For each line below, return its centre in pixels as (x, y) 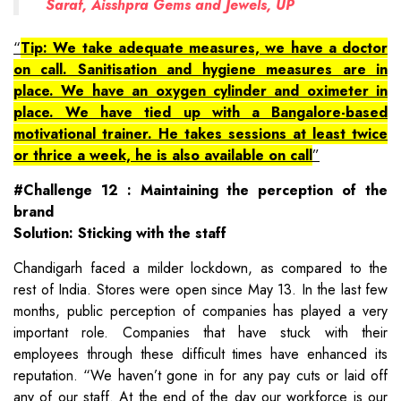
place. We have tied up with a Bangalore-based (200, 112)
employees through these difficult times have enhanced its (200, 354)
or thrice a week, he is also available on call (163, 155)
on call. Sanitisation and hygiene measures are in (200, 69)
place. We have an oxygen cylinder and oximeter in (200, 90)
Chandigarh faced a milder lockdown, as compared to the (200, 268)
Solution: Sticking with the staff (120, 233)
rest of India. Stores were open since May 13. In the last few (200, 289)
